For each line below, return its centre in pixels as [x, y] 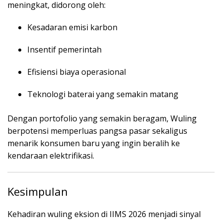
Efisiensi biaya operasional [77, 72]
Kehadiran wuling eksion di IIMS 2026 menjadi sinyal [104, 214]
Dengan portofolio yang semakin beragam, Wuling [102, 118]
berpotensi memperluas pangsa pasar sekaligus [97, 131]
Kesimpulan [38, 191]
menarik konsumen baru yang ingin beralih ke [94, 143]
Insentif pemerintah [64, 49]
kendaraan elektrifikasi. [51, 155]
